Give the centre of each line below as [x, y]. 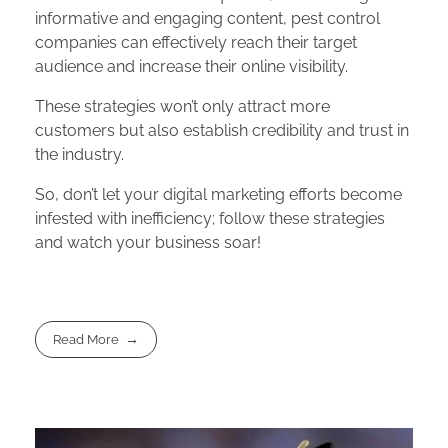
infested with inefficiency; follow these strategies [210, 219]
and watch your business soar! [148, 243]
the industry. [79, 155]
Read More [86, 340]
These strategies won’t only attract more [182, 107]
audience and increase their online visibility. [191, 67]
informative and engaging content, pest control [207, 19]
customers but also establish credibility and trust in [222, 131]
